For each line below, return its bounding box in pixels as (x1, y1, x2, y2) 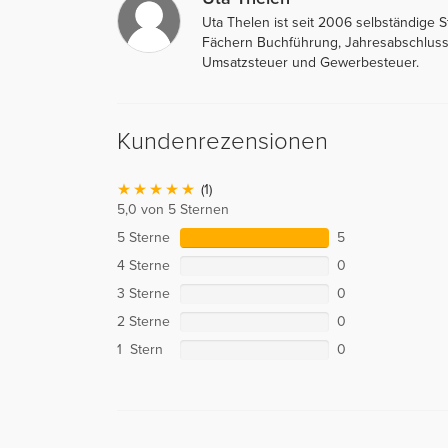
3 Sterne (117, 284, 170, 302)
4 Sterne (117, 256, 170, 274)
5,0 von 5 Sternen (117, 200, 229, 218)
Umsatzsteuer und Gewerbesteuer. (202, 53, 419, 71)
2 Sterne (117, 312, 170, 330)
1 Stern (117, 340, 163, 358)
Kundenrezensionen (117, 126, 328, 156)
